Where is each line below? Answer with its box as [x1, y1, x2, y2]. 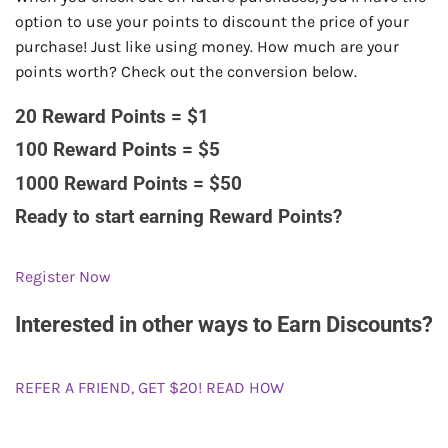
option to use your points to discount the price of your [15, 11, 409, 31]
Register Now [15, 267, 111, 287]
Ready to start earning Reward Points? [15, 205, 342, 229]
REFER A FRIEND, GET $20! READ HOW [15, 378, 284, 398]
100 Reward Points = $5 [15, 138, 220, 162]
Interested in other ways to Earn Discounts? [15, 310, 433, 337]
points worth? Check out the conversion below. [15, 61, 357, 81]
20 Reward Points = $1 [15, 104, 209, 128]
